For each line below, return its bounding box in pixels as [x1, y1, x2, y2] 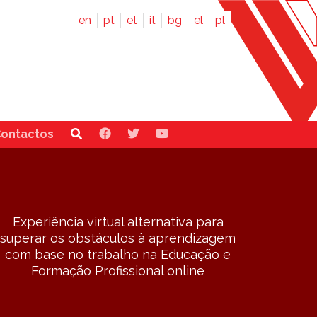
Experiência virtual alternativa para [12, 214, 224, 229]
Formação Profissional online [31, 263, 205, 278]
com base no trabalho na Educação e [5, 246, 231, 262]
